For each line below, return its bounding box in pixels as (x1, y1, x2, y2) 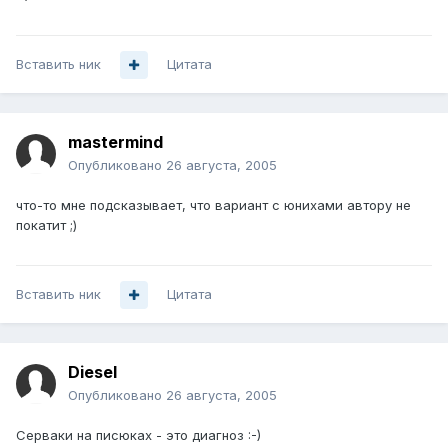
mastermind (68, 132, 163, 153)
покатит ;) (16, 217, 77, 234)
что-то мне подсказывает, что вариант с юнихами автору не (16, 197, 411, 214)
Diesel (68, 362, 117, 383)
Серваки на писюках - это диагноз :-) (16, 427, 261, 444)
